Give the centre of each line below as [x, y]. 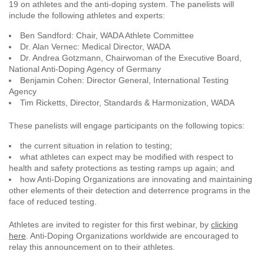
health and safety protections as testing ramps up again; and [122, 168]
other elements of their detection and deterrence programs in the [130, 191]
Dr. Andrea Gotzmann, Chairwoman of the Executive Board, [131, 58]
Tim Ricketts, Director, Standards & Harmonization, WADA [127, 103]
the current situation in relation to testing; [96, 146]
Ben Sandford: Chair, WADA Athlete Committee [107, 36]
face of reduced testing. [53, 202]
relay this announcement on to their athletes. [92, 247]
